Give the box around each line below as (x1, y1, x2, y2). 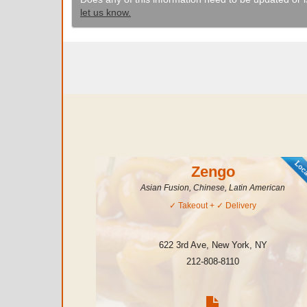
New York (211, 240, 249, 250)
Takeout (178, 201, 208, 210)
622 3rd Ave (158, 240, 206, 250)
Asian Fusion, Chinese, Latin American (140, 184, 286, 192)
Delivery (225, 201, 257, 210)
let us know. (80, 8, 131, 18)
